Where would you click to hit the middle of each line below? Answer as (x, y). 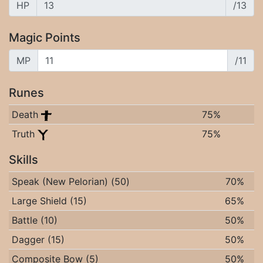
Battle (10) (34, 220)
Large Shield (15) (49, 201)
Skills (23, 160)
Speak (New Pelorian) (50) (70, 181)
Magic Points (45, 38)
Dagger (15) (38, 240)
